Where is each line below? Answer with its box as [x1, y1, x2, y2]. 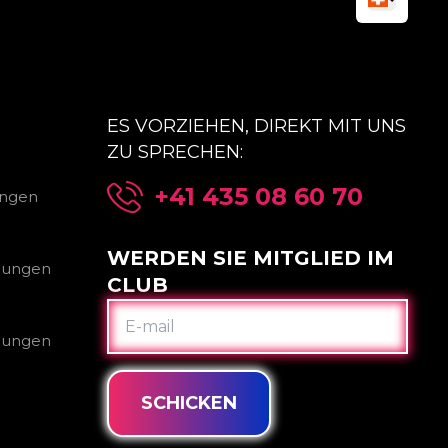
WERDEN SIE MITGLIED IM [106, 246, 394, 270]
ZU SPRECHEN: [106, 141, 243, 163]
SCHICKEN [140, 392, 237, 414]
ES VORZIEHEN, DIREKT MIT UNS [106, 115, 406, 137]
